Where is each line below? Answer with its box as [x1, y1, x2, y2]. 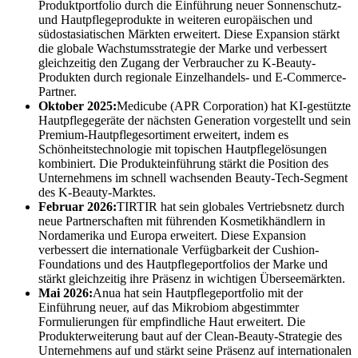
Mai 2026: [38, 286, 93, 300]
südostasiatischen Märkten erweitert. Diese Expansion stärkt [38, 27, 340, 41]
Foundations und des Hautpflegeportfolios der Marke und [38, 257, 328, 271]
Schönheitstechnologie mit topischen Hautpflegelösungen [38, 142, 327, 156]
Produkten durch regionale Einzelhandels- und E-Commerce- [38, 70, 346, 84]
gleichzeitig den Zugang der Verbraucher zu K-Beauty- [38, 56, 316, 70]
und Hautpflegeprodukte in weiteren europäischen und [38, 13, 312, 26]
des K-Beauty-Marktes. [38, 185, 156, 199]
